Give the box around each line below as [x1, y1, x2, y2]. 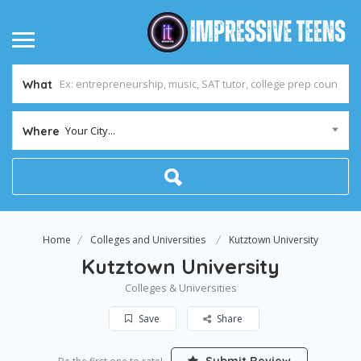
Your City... [65, 123, 115, 138]
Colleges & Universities [124, 280, 237, 295]
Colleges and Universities [90, 233, 205, 247]
